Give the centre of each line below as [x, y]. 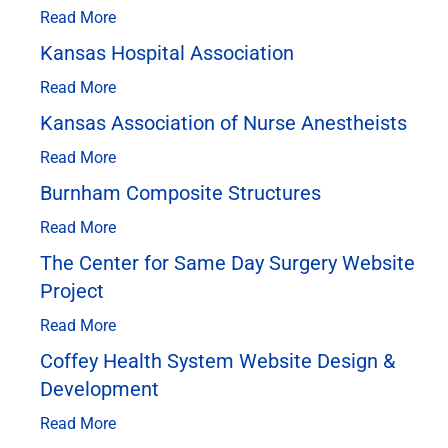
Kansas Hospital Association [167, 52]
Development [99, 388]
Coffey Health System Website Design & [217, 360]
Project [72, 290]
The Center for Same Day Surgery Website [227, 262]
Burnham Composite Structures [180, 192]
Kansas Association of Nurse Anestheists [223, 122]
